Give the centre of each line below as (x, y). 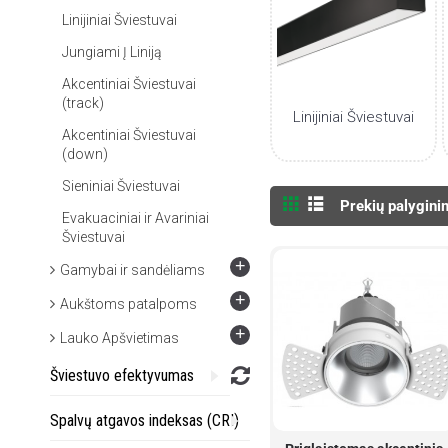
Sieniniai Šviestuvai (121, 186)
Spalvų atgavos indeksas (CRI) (144, 420)
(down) (85, 154)
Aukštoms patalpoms (128, 304)
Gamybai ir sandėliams (132, 270)
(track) (83, 103)
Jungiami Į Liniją (112, 52)
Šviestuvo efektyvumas (122, 375)
